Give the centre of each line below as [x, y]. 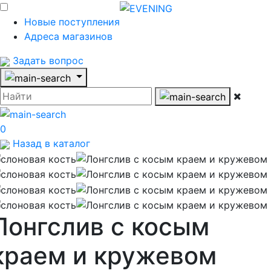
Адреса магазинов [68, 36]
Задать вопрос [47, 60]
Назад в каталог [50, 143]
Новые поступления [72, 22]
